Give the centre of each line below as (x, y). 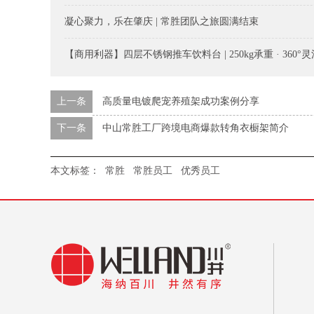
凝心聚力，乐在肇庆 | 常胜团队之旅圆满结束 (162, 21)
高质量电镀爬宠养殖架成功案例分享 (181, 101)
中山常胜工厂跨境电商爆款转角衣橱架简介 (196, 128)
